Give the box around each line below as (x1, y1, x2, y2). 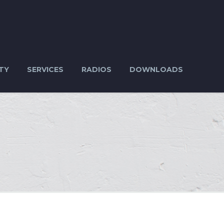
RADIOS (81, 65, 111, 74)
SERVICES (27, 65, 63, 74)
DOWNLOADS (129, 65, 183, 74)
